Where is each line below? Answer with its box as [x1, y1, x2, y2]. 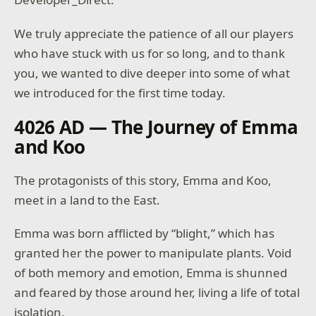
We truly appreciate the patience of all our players [14, 25, 294, 42]
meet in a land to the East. [14, 191, 161, 208]
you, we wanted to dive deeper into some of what [14, 64, 291, 81]
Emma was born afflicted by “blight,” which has [14, 225, 275, 242]
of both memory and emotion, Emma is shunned [14, 265, 288, 281]
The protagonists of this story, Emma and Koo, [14, 171, 272, 188]
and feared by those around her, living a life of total [14, 284, 300, 301]
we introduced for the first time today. [14, 84, 226, 101]
